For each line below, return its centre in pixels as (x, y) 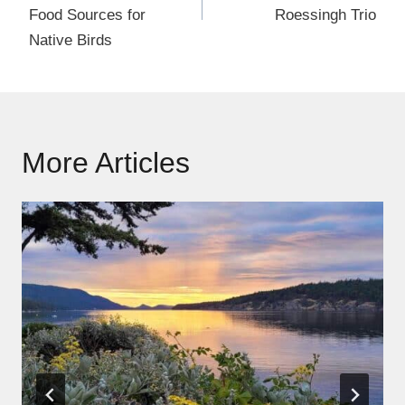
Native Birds (71, 41)
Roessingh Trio (325, 15)
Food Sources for (87, 15)
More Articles (106, 163)
